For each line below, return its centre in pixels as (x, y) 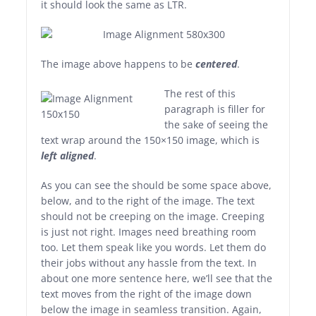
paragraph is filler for (215, 109)
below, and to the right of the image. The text (148, 201)
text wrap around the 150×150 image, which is (151, 140)
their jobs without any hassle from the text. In (149, 263)
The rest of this (200, 93)
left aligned (68, 156)
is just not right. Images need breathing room (149, 232)
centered (217, 64)
